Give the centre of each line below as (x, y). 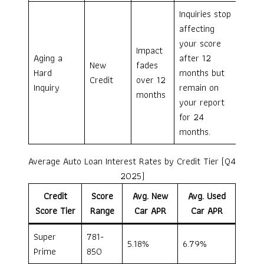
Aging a (48, 58)
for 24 (192, 117)
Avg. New (150, 196)
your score (200, 44)
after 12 (195, 58)
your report (202, 103)
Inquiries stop (205, 14)
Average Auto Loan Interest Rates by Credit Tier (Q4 (132, 161)
